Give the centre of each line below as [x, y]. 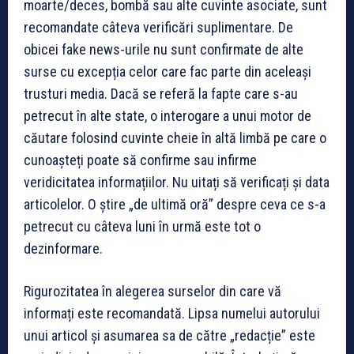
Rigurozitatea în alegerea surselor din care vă [153, 291]
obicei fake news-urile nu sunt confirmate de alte [164, 49]
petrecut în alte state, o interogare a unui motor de [168, 115]
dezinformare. [63, 248]
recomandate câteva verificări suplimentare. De [158, 27]
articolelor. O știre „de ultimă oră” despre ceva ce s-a [175, 204]
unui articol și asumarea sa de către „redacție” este [169, 335]
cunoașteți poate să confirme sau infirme [140, 160]
